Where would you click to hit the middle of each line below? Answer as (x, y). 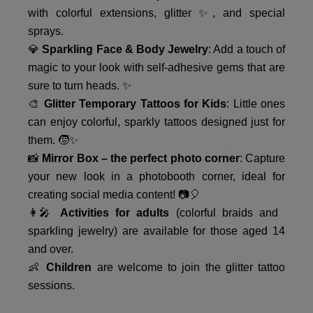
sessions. (51, 285)
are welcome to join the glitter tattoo (189, 267)
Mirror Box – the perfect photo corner (141, 158)
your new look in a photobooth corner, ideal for (156, 176)
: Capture (262, 158)
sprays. (46, 31)
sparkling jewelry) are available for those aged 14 (156, 231)
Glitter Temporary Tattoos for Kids (135, 104)
